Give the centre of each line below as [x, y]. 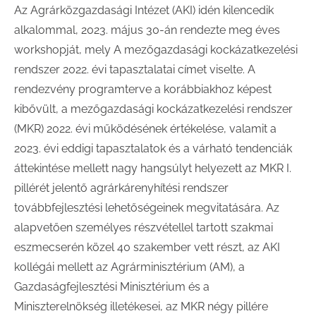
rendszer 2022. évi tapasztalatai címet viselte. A [135, 69]
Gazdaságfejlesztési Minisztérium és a [112, 287]
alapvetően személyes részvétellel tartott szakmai [144, 227]
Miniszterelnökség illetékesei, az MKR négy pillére [141, 306]
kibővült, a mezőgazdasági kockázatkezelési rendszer [153, 109]
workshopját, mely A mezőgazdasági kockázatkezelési [156, 50]
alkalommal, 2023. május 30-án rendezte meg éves [147, 30]
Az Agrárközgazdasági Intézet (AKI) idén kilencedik [144, 10]
